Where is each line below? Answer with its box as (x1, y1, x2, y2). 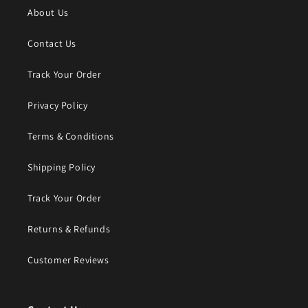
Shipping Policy (27, 161, 96, 173)
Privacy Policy (27, 99, 88, 111)
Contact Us (27, 37, 76, 49)
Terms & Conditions (27, 130, 114, 142)
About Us (27, 6, 69, 19)
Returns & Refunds (27, 223, 111, 235)
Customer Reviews (27, 254, 109, 266)
